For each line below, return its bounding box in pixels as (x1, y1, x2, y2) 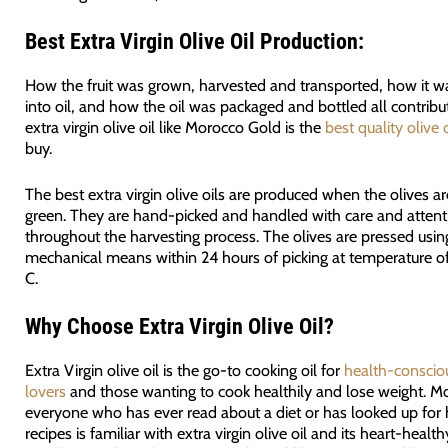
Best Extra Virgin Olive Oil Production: (24, 29, 364, 55)
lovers (24, 381, 66, 402)
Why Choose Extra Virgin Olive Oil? (24, 314, 334, 340)
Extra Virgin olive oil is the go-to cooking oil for (24, 360, 344, 381)
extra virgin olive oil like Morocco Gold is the (24, 117, 325, 138)
